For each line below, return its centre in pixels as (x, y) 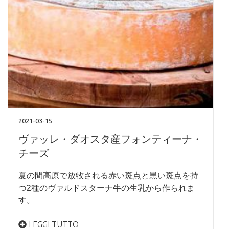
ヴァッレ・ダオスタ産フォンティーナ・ (110, 139)
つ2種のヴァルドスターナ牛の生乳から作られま (107, 188)
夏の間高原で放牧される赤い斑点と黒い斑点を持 (108, 176)
